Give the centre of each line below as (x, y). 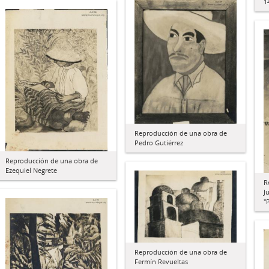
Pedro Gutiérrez (159, 143)
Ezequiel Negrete (31, 171)
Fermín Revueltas (161, 261)
